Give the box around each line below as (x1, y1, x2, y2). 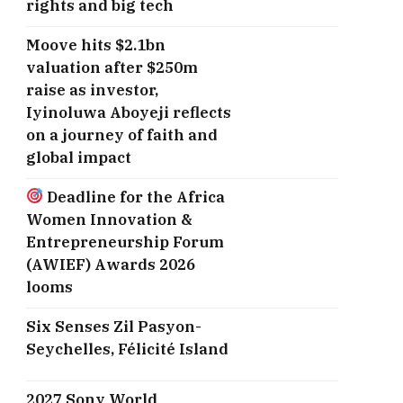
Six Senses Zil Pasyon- (26, 316, 201, 336)
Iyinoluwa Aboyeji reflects (26, 102, 231, 122)
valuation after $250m (26, 57, 198, 77)
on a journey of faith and (26, 124, 218, 145)
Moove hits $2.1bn (26, 34, 166, 55)
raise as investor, (26, 79, 158, 100)
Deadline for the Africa (43, 186, 226, 207)
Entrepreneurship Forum (26, 231, 224, 252)
